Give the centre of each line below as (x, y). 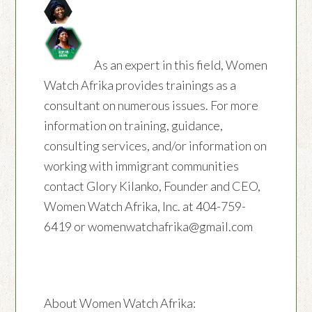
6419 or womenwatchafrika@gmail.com (149, 227)
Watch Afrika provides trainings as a (140, 85)
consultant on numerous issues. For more (151, 106)
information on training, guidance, (134, 126)
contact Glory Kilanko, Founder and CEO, (153, 186)
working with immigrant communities (142, 166)
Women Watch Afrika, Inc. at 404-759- (145, 206)
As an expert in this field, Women (176, 65)
